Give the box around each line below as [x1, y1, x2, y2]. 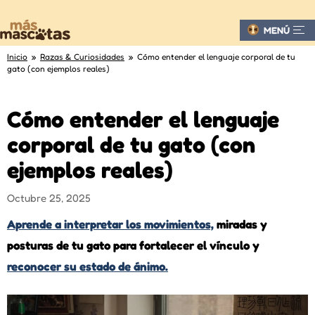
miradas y [214, 217, 267, 231]
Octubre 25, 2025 [7, 191, 91, 205]
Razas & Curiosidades [40, 51, 124, 62]
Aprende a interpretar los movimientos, [7, 217, 214, 231]
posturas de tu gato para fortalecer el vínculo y [7, 238, 259, 252]
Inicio [7, 51, 27, 62]
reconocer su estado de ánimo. [7, 259, 168, 274]
